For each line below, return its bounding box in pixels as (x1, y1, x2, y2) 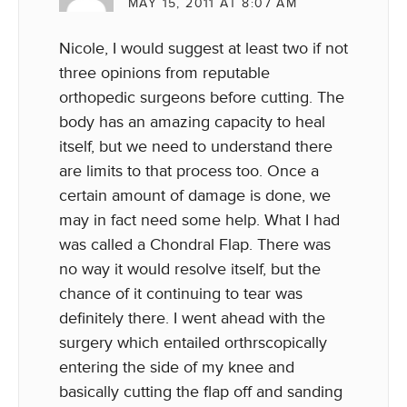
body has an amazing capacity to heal (59, 112, 325, 132)
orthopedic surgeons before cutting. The (59, 87, 344, 107)
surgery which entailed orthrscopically (59, 333, 327, 352)
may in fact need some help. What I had (59, 210, 340, 230)
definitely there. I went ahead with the (59, 308, 325, 328)
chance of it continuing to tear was (59, 283, 303, 303)
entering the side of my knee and (59, 357, 294, 377)
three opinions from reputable (59, 63, 270, 83)
